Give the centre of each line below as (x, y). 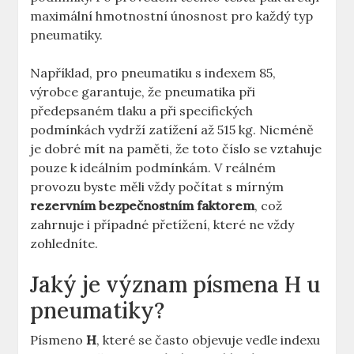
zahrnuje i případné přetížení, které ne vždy (162, 225)
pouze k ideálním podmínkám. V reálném (153, 168)
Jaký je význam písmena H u (175, 285)
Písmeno (58, 340)
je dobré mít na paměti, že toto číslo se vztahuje (176, 149)
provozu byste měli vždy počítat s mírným (157, 187)
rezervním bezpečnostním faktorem (143, 206)
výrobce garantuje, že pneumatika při (143, 92)
